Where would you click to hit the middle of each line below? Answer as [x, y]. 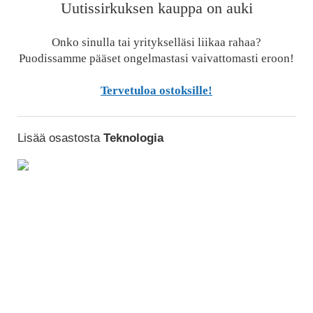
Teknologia [133, 138]
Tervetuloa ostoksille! [156, 90]
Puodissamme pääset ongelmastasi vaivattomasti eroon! [156, 58]
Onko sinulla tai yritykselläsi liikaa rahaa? [156, 42]
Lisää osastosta [60, 138]
